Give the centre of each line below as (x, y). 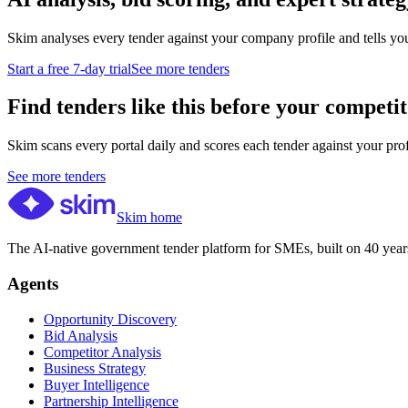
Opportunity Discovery (110, 319)
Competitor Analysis (102, 352)
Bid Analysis (81, 335)
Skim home (149, 218)
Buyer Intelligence (97, 384)
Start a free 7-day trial (69, 68)
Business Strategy (95, 368)
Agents (33, 284)
